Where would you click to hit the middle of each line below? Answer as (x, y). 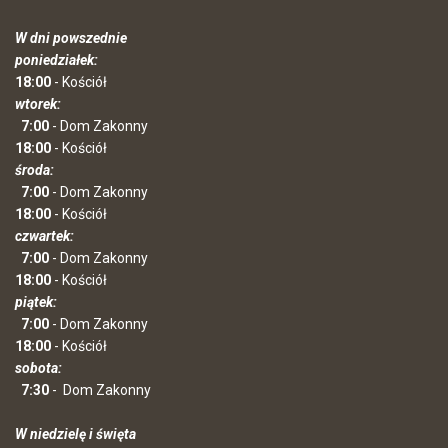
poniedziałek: (56, 60)
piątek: (36, 302)
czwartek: (44, 236)
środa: (34, 170)
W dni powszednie (71, 38)
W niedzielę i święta (75, 434)
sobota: (41, 368)
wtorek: (39, 104)
